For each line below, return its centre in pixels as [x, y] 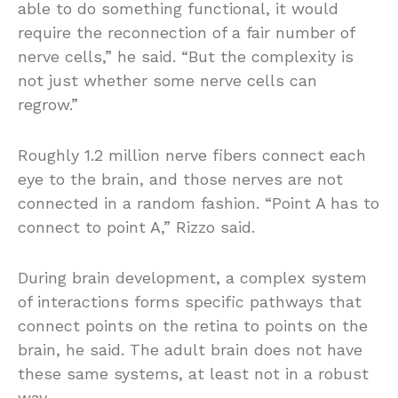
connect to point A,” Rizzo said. [136, 227]
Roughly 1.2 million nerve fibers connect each [192, 155]
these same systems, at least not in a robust [193, 374]
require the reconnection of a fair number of [186, 33]
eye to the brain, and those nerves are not [180, 179]
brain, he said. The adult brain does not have [190, 350]
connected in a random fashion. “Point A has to [199, 203]
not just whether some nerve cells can [167, 81]
